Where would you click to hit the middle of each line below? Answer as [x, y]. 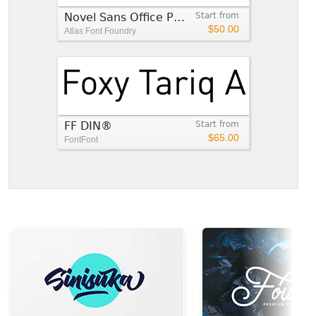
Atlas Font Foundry [100, 31]
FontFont [81, 139]
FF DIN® [88, 126]
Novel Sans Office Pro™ [179, 17]
